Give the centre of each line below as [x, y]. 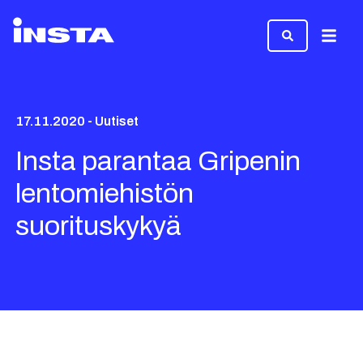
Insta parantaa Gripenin [158, 161]
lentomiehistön [105, 193]
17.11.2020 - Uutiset [77, 121]
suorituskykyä [99, 226]
